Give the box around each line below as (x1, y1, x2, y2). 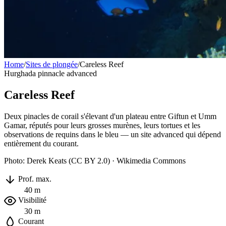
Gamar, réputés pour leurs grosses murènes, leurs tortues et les (4, 121, 200, 130)
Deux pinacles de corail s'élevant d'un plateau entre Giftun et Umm (4, 112, 216, 121)
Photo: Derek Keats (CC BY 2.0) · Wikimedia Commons (4, 156, 186, 165)
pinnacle (38, 69, 67, 78)
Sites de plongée (26, 60, 78, 69)
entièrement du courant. (4, 139, 79, 148)
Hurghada (4, 69, 38, 78)
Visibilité (16, 195, 46, 204)
